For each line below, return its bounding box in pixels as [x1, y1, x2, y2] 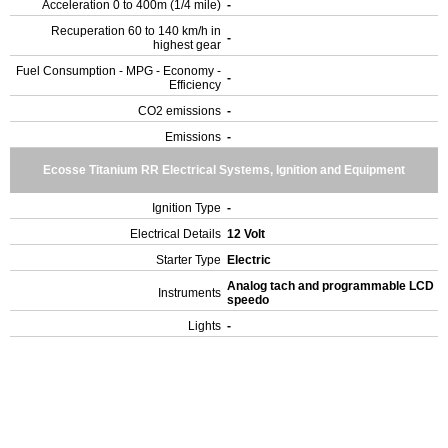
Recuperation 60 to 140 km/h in [51, 24, 221, 38]
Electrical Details [130, 227, 221, 241]
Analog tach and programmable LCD [227, 279, 434, 293]
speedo [227, 293, 272, 307]
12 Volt [227, 227, 268, 241]
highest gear [153, 38, 221, 52]
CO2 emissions [138, 104, 221, 118]
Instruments [158, 286, 221, 300]
